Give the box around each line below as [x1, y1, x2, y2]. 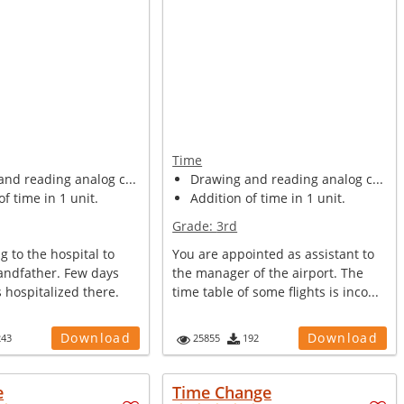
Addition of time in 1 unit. [190, 189, 346, 207]
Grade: [172, 217, 217, 234]
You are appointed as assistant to [172, 245, 375, 262]
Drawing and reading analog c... [190, 170, 384, 188]
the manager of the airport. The [172, 264, 364, 281]
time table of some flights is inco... [172, 283, 380, 300]
